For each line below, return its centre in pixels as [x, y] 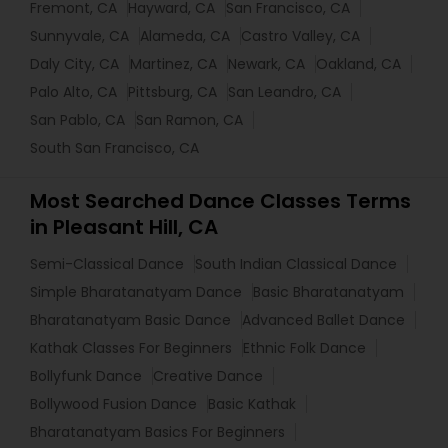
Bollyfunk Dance [86, 376]
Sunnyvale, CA [79, 36]
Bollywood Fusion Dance [113, 404]
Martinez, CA [173, 64]
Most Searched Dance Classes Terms [220, 201]
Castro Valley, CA [300, 36]
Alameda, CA [185, 36]
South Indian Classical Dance [296, 264]
